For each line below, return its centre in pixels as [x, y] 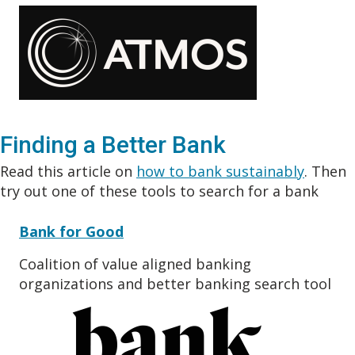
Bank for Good [71, 232]
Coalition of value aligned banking [135, 264]
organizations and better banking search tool [175, 284]
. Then [325, 172]
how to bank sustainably [220, 172]
